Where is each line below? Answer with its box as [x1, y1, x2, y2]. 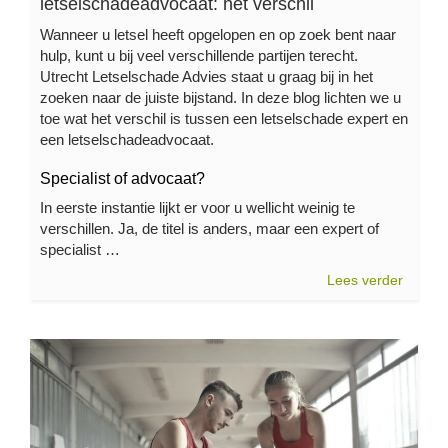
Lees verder [327, 271, 403, 288]
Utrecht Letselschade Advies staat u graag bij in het [40, 67, 373, 85]
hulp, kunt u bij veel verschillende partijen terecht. [40, 46, 358, 64]
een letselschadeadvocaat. [40, 130, 214, 148]
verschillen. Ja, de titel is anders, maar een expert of [40, 219, 379, 237]
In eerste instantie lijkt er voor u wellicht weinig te [40, 198, 355, 216]
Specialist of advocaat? [40, 169, 205, 187]
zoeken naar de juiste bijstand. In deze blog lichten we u [40, 88, 401, 106]
